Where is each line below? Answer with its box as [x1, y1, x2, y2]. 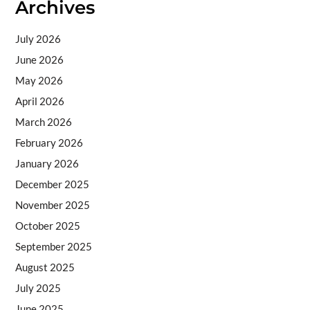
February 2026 [15, 136, 83, 149]
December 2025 [15, 178, 89, 191]
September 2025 [15, 240, 92, 253]
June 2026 [15, 53, 64, 66]
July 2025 [15, 282, 61, 295]
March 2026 [15, 116, 72, 129]
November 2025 [15, 199, 90, 212]
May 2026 [15, 74, 63, 87]
